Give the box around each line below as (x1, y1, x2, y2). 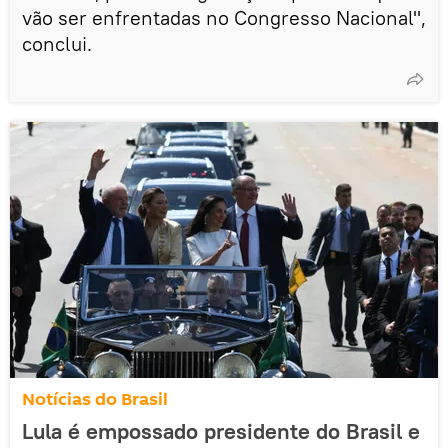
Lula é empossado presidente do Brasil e (22, 416, 420, 445)
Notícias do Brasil (22, 386, 168, 412)
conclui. (22, 30, 92, 56)
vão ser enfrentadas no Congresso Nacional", (22, 4, 426, 30)
